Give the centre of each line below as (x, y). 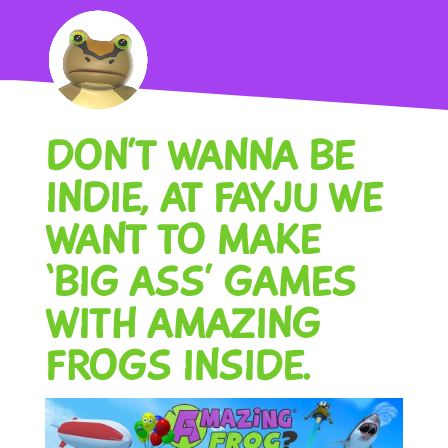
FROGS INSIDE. (177, 366)
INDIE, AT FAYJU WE (213, 198)
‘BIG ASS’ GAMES (200, 282)
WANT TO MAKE (182, 240)
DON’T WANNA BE (199, 156)
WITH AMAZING (182, 324)
